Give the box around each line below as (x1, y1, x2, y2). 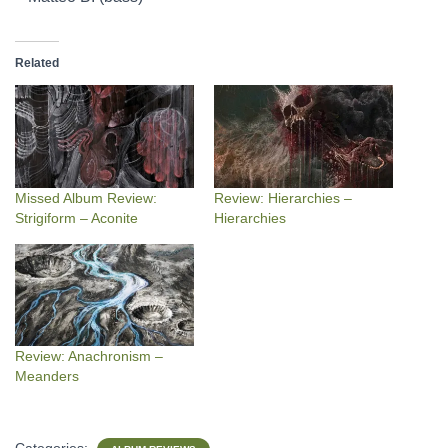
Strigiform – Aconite (15, 209, 138, 226)
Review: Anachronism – (15, 347, 163, 364)
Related (15, 56, 59, 71)
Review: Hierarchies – (214, 189, 352, 206)
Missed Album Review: (15, 189, 157, 206)
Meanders (15, 367, 79, 384)
